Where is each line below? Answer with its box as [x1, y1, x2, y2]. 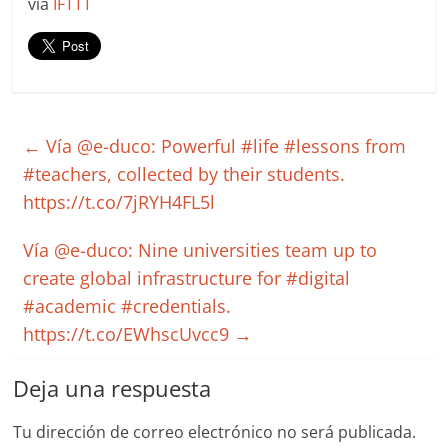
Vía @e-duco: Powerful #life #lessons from [41, 134, 407, 158]
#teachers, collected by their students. [23, 162, 346, 186]
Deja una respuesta [13, 373, 212, 403]
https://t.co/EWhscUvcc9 [23, 322, 235, 346]
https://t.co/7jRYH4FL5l [23, 190, 216, 214]
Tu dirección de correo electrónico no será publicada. [13, 421, 417, 443]
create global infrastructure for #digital [23, 266, 351, 290]
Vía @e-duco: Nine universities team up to [23, 238, 378, 262]
